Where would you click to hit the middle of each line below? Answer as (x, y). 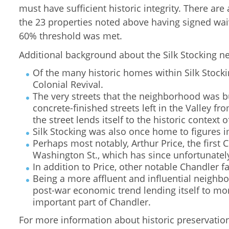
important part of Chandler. (92, 202)
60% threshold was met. (71, 36)
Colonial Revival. (68, 84)
